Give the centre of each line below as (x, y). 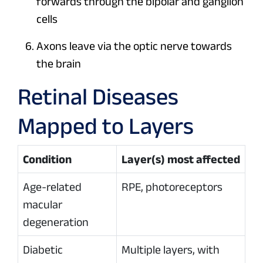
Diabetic (43, 250)
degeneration (56, 222)
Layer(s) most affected (181, 159)
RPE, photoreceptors (172, 187)
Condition (47, 159)
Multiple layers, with (171, 250)
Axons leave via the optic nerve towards (134, 46)
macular (43, 205)
